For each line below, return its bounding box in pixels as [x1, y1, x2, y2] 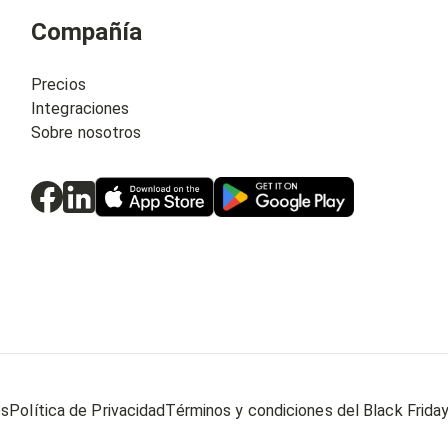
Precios [31, 75, 86, 94]
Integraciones [31, 99, 130, 118]
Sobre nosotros [31, 123, 142, 142]
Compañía [31, 18, 142, 46]
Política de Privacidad [9, 401, 166, 420]
